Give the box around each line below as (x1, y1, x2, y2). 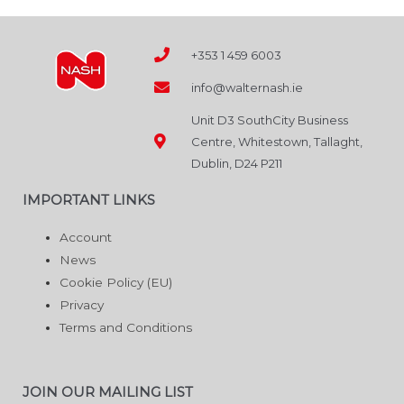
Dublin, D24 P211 (190, 155, 282, 170)
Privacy (60, 297, 105, 312)
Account (60, 229, 113, 244)
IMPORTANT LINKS (23, 190, 155, 208)
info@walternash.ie (190, 79, 303, 95)
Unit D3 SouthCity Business (190, 112, 348, 127)
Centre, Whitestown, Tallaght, (190, 133, 363, 149)
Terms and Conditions (60, 319, 193, 335)
